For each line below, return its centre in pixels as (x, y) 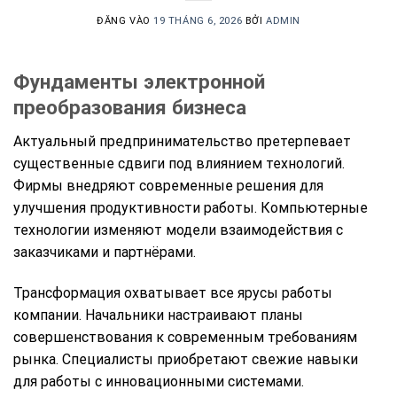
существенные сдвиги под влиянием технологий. (179, 163)
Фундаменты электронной (139, 81)
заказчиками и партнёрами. (105, 252)
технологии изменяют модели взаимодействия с (178, 230)
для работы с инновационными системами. (159, 381)
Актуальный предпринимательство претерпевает (182, 141)
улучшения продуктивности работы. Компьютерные (191, 207)
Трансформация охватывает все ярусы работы (173, 292)
